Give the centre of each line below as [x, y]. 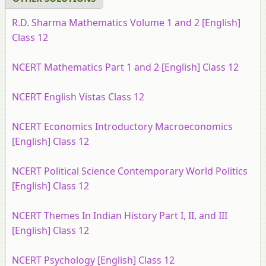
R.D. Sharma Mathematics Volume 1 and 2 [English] [126, 23]
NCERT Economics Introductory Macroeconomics [122, 126]
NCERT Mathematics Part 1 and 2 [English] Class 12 [125, 67]
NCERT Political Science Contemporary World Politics [130, 171]
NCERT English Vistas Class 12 [78, 97]
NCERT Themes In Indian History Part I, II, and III [120, 216]
